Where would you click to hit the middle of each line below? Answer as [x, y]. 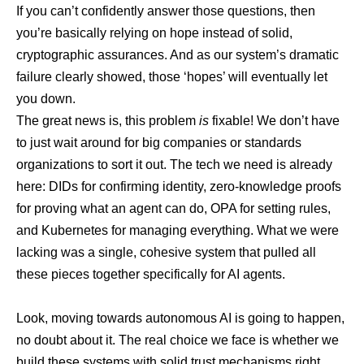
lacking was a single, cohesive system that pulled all [166, 252]
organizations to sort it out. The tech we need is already [174, 165]
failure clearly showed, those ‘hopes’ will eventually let [172, 77]
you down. [46, 99]
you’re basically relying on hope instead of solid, [154, 33]
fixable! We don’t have [274, 121]
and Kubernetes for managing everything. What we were [178, 230]
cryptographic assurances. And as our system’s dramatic [178, 55]
